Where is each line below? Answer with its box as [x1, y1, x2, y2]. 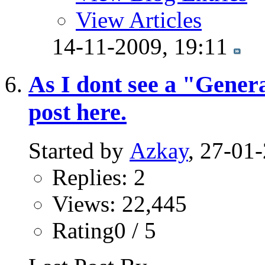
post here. [28, 99, 127, 126]
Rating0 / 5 [52, 218, 156, 244]
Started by [28, 138, 130, 164]
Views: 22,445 [52, 191, 187, 217]
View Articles [76, 7, 202, 33]
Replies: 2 [52, 164, 146, 190]
